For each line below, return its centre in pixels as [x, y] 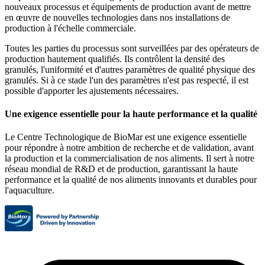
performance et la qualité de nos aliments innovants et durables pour [131, 180]
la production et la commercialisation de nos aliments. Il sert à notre [130, 159]
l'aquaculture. [30, 190]
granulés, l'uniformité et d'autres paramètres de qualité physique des [130, 69]
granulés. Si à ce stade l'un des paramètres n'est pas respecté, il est [127, 80]
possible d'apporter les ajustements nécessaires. [92, 91]
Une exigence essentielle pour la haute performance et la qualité [131, 114]
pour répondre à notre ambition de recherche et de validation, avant [129, 148]
